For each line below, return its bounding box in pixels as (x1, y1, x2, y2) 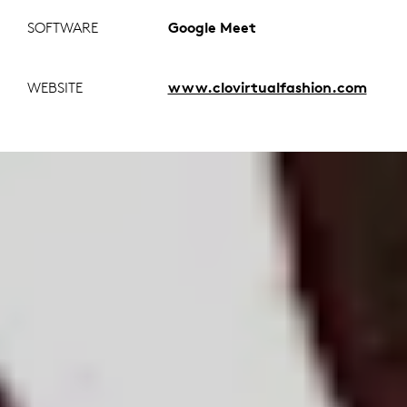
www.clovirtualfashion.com (167, 78, 367, 97)
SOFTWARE (27, 18, 98, 37)
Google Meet (167, 18, 256, 37)
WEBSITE (27, 78, 83, 97)
